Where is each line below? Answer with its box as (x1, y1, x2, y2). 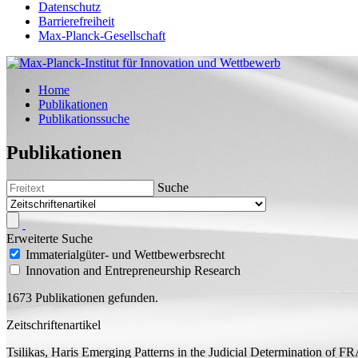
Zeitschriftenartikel (6, 317, 101, 332)
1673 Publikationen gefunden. (6, 290, 158, 304)
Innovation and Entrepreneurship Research (26, 263, 241, 277)
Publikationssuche (38, 112, 129, 125)
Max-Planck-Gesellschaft (38, 29, 165, 42)
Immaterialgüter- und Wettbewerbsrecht (26, 247, 225, 261)
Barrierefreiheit (38, 14, 114, 28)
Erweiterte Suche (6, 231, 93, 245)
